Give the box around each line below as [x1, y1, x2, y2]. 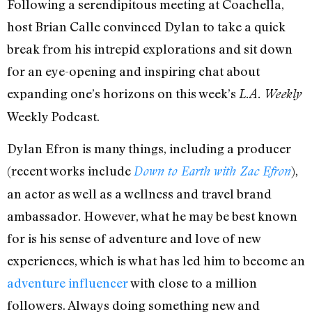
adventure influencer [7, 275, 128, 291]
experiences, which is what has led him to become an [7, 253, 305, 269]
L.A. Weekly [239, 86, 302, 101]
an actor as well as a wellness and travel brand [7, 186, 272, 202]
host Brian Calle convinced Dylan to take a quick [7, 18, 286, 34]
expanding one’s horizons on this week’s [7, 85, 239, 101]
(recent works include [7, 163, 131, 179]
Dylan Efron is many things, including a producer [7, 141, 291, 157]
